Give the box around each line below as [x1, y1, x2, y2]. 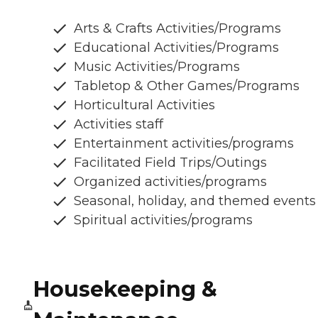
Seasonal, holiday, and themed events [74, 193, 316, 209]
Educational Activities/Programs [74, 40, 279, 56]
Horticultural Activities [74, 97, 215, 114]
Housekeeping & [33, 276, 217, 303]
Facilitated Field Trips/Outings [74, 155, 267, 171]
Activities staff [74, 116, 163, 133]
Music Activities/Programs [74, 59, 240, 75]
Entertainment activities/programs [74, 136, 294, 152]
